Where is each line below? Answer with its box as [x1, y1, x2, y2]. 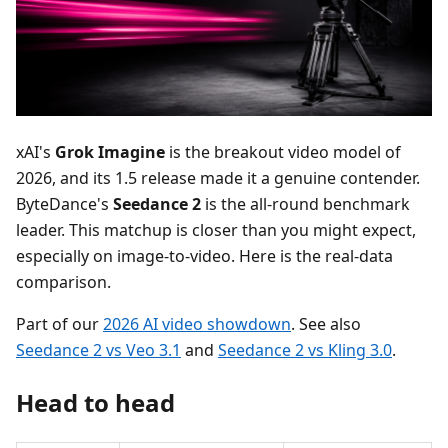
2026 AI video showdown [103, 312, 291, 335]
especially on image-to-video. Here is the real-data [16, 244, 393, 267]
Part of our [16, 312, 103, 335]
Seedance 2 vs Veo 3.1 [16, 338, 181, 361]
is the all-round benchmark [201, 192, 410, 215]
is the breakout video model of [165, 140, 401, 163]
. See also [291, 312, 361, 335]
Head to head [16, 385, 175, 419]
